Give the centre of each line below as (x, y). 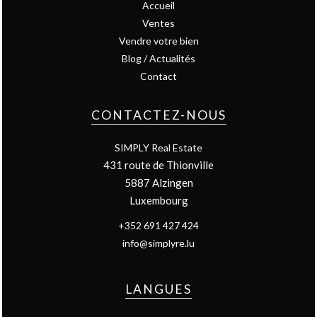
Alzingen (171, 183)
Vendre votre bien (158, 41)
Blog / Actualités (158, 58)
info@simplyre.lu (158, 243)
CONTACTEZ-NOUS (158, 115)
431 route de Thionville (158, 165)
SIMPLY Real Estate (158, 148)
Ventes (158, 23)
